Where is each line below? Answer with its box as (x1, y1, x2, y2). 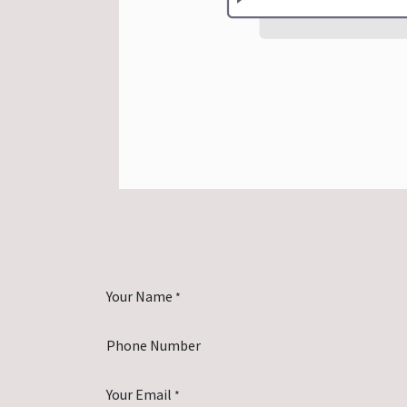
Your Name (106, 286, 173, 305)
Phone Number (106, 335, 201, 354)
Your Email (106, 384, 172, 403)
